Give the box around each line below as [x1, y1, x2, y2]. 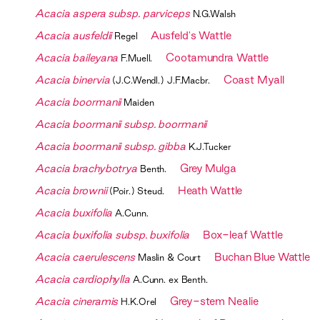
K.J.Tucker [188, 141, 231, 152]
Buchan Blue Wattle [214, 251, 311, 264]
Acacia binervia [35, 74, 110, 86]
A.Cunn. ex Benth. [132, 274, 208, 285]
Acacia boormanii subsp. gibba [35, 140, 186, 153]
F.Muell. [121, 53, 153, 64]
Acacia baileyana [35, 51, 119, 64]
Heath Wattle [177, 184, 243, 197]
